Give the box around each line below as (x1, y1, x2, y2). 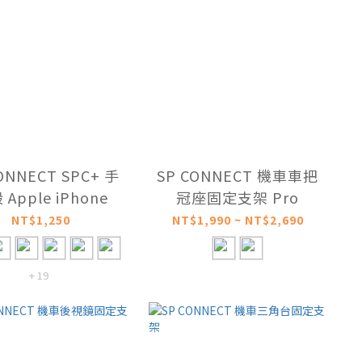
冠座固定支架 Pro (176, 186, 299, 208)
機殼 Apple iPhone (7, 186, 108, 208)
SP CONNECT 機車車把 (157, 164, 318, 186)
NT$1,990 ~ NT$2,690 (171, 211, 304, 228)
